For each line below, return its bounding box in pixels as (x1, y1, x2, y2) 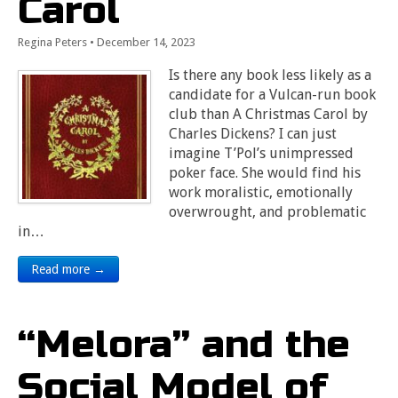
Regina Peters (18, 36, 87, 49)
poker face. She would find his (169, 164, 361, 181)
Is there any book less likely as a (169, 67, 371, 84)
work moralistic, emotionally (169, 184, 353, 201)
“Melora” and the (18, 321, 350, 368)
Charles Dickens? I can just (169, 125, 337, 142)
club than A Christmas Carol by (169, 106, 368, 123)
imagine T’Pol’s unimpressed (169, 145, 354, 162)
